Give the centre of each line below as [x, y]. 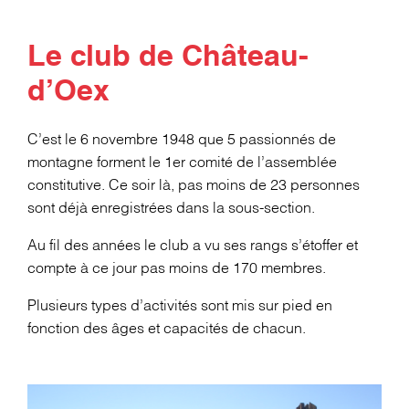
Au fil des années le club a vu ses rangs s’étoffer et [193, 246]
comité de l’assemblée [261, 163]
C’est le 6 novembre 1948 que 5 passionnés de [182, 140]
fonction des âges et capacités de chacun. [167, 329]
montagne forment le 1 [100, 163]
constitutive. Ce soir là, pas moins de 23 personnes [194, 186]
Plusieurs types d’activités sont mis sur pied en [180, 306]
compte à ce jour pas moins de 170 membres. [177, 269]
